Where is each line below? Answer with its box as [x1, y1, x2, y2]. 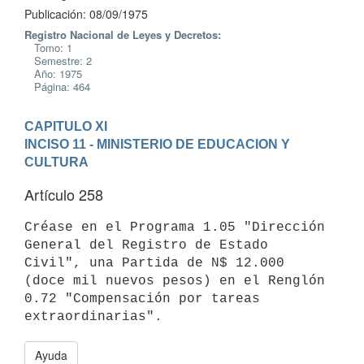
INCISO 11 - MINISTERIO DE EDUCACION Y [24, 136, 290, 151]
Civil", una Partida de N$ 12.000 [24, 255, 284, 271]
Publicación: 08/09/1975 [24, 6, 148, 22]
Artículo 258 [24, 184, 103, 205]
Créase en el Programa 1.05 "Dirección [24, 219, 325, 235]
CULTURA [24, 154, 89, 169]
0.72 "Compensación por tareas [24, 291, 260, 306]
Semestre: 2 [24, 53, 92, 68]
